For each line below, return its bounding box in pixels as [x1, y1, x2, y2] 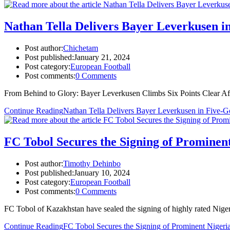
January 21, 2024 [74, 53, 130, 62]
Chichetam [63, 44, 98, 53]
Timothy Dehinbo [63, 159, 121, 168]
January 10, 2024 [74, 168, 130, 178]
